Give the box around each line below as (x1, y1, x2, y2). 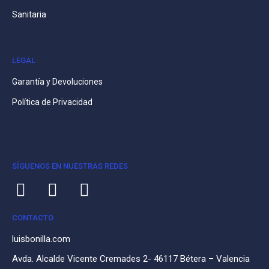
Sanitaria (12, 9, 46, 19)
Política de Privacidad (12, 97, 92, 107)
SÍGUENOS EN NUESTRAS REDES (12, 161, 128, 171)
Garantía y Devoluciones (12, 76, 103, 86)
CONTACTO (12, 213, 53, 222)
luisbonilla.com (12, 233, 70, 244)
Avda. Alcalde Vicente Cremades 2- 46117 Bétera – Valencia (12, 253, 250, 264)
